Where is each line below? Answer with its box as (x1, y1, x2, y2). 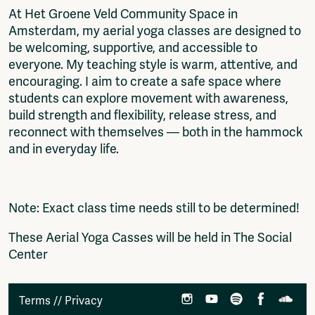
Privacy (65, 293, 103, 308)
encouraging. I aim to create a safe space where (8, 73, 281, 89)
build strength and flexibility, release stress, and (8, 107, 276, 123)
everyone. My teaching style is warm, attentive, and (8, 56, 297, 72)
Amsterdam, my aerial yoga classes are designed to (8, 22, 301, 39)
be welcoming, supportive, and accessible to (8, 39, 257, 56)
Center (8, 246, 48, 262)
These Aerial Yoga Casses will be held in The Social (8, 229, 292, 245)
